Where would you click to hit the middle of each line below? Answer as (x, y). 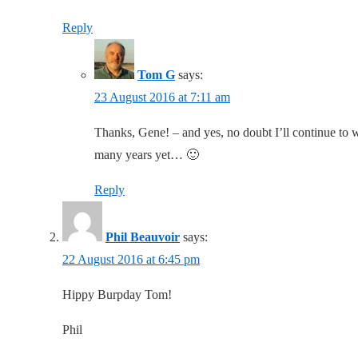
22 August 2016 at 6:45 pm (131, 260)
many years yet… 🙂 (147, 155)
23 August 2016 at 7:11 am (162, 97)
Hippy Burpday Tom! (117, 295)
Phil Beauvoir (143, 237)
